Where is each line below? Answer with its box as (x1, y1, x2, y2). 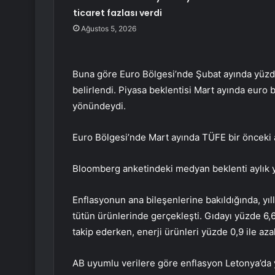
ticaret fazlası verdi (72, 7, 162, 20)
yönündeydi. (72, 100, 126, 112)
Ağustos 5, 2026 (80, 24, 136, 34)
